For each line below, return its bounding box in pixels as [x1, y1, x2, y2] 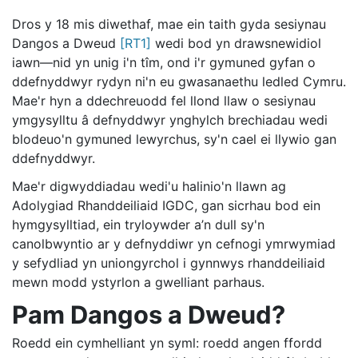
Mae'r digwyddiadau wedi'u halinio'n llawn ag [12, 178, 286, 195]
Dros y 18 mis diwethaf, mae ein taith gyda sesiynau [12, 16, 326, 33]
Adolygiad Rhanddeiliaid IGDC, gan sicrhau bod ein [12, 197, 320, 214]
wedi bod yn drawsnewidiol [151, 35, 321, 52]
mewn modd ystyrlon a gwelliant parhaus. [12, 274, 265, 291]
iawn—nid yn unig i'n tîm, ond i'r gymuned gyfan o [12, 54, 316, 71]
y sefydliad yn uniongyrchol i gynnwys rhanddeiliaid [12, 255, 325, 272]
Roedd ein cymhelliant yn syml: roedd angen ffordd [12, 335, 322, 352]
